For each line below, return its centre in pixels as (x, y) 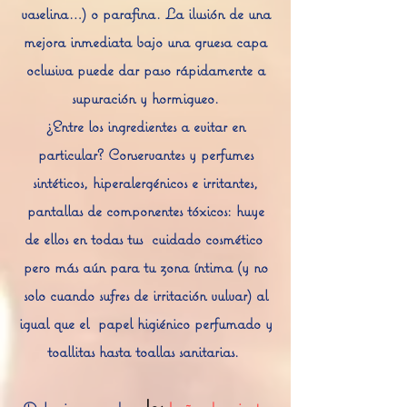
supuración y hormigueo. (145, 98)
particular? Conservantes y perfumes (145, 154)
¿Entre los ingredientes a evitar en (145, 126)
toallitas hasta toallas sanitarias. (143, 352)
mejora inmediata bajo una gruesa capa (145, 42)
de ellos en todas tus (83, 239)
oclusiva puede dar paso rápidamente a (145, 70)
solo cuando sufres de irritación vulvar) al (145, 295)
